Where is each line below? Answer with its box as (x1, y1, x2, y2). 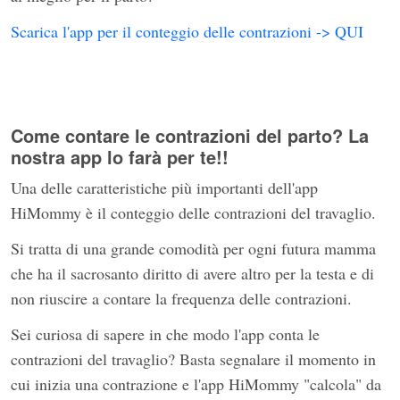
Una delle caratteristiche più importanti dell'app (11, 177, 318, 199)
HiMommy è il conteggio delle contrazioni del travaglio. (11, 202, 376, 224)
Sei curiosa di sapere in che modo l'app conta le (11, 323, 320, 346)
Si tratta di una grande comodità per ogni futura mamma (11, 237, 376, 260)
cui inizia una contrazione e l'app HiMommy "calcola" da (11, 373, 381, 396)
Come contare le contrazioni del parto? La (11, 122, 369, 149)
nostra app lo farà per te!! (11, 144, 229, 171)
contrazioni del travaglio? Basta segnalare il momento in (11, 348, 376, 371)
